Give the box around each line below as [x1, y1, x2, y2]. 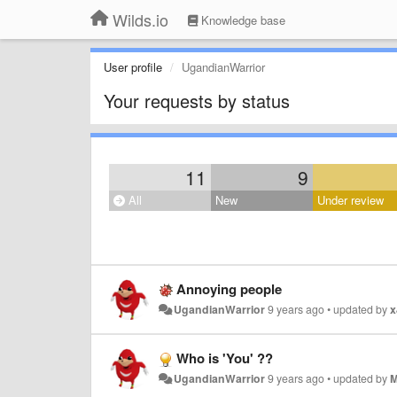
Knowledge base [198, 12, 285, 28]
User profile [104, 58, 162, 75]
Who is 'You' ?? [176, 348, 273, 368]
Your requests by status [104, 88, 290, 113]
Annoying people [176, 279, 282, 299]
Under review [317, 191, 384, 208]
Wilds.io [113, 8, 168, 31]
